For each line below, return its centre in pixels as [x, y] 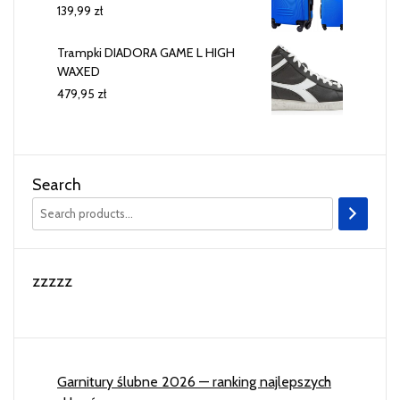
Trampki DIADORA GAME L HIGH [146, 52]
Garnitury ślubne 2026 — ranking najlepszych [194, 381]
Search [57, 184]
